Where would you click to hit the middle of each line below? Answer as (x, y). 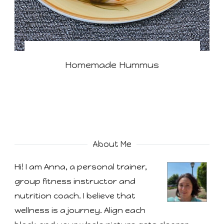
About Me (112, 144)
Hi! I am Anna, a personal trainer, (81, 166)
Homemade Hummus (112, 65)
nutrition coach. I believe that (75, 195)
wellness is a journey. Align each (80, 210)
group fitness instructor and (75, 181)
